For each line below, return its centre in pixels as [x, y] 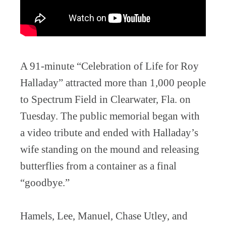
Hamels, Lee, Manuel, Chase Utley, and [104, 216]
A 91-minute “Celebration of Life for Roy [109, 66]
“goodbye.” [45, 182]
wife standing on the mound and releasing [110, 149]
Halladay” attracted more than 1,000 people [113, 82]
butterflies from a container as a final [98, 166]
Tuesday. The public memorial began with [110, 116]
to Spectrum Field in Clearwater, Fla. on [105, 99]
